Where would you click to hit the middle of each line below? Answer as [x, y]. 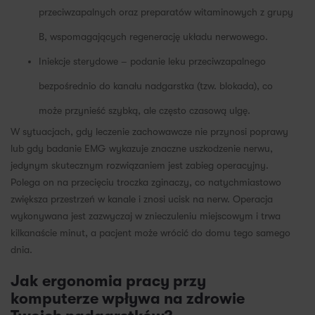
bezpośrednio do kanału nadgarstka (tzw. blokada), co [156, 86]
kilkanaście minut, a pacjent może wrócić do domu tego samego [150, 233]
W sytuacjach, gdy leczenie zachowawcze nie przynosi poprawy [149, 132]
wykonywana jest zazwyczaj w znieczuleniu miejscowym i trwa [146, 216]
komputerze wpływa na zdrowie [128, 299]
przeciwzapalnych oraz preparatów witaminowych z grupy [166, 12]
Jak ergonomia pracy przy [108, 281]
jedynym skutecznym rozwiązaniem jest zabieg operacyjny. [140, 166]
